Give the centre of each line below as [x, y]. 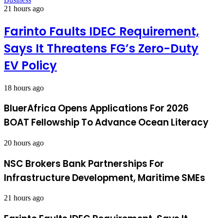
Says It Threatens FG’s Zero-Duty [101, 48]
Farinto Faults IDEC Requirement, [101, 31]
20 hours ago [24, 143]
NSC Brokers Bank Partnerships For [84, 163]
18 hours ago [24, 88]
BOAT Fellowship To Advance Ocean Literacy [106, 123]
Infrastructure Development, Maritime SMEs [105, 178]
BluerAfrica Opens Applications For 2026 [96, 109]
